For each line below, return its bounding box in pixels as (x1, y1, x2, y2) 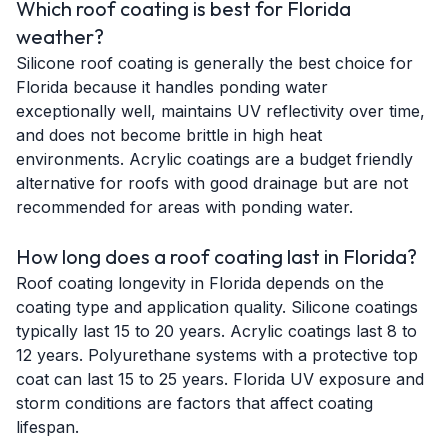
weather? (16, 24, 104, 49)
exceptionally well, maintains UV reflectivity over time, (16, 101, 425, 121)
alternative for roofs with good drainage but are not (16, 173, 408, 193)
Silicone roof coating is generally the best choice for (16, 53, 413, 73)
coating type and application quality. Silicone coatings (16, 297, 418, 317)
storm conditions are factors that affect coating (16, 393, 373, 413)
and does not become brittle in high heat (16, 125, 322, 145)
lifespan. (16, 417, 79, 437)
